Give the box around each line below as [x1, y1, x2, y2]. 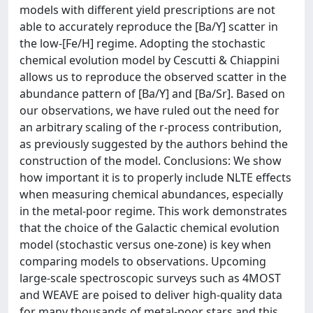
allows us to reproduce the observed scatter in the [20, 69, 286, 85]
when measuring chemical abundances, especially [20, 187, 283, 202]
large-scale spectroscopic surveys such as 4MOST [20, 270, 281, 286]
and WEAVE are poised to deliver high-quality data [20, 287, 282, 303]
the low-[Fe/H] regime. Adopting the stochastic [20, 36, 265, 51]
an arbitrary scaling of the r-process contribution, [20, 119, 282, 135]
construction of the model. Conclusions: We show [20, 153, 282, 168]
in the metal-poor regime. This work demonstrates [20, 203, 287, 219]
